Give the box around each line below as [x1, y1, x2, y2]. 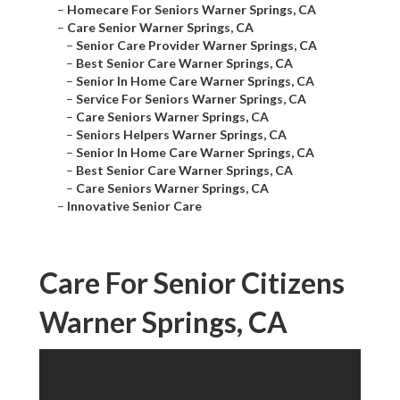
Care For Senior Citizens [39, 265, 345, 301]
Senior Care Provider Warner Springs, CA [76, 37, 317, 54]
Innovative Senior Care [67, 198, 202, 214]
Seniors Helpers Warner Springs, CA [76, 127, 287, 143]
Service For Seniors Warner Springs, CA [76, 91, 306, 107]
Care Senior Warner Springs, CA [67, 20, 254, 36]
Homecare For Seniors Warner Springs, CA [67, 2, 316, 18]
